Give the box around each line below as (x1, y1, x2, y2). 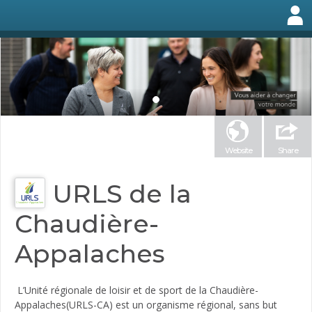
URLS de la (52, 178, 192, 209)
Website (224, 145, 252, 155)
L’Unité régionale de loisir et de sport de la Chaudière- (15, 283, 258, 297)
